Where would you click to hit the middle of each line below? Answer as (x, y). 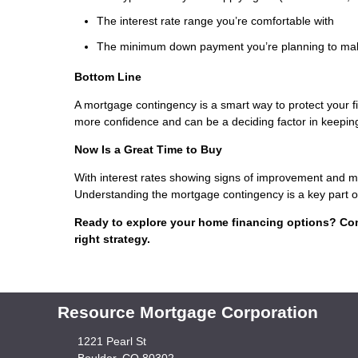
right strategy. (112, 239)
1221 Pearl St (111, 342)
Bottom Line (108, 76)
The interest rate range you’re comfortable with (215, 21)
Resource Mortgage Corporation (188, 312)
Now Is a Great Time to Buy (148, 149)
